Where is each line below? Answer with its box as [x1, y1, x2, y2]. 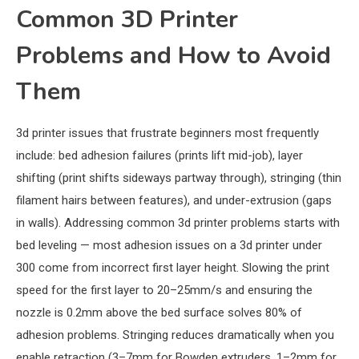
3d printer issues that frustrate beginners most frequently [16, 126, 319, 141]
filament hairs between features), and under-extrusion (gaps [16, 193, 332, 208]
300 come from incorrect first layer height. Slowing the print [16, 260, 329, 276]
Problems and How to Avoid [16, 39, 331, 73]
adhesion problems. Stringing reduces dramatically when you [16, 328, 334, 343]
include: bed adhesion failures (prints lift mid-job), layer [16, 148, 303, 163]
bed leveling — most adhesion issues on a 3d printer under [16, 238, 322, 253]
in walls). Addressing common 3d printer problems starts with [16, 216, 340, 231]
